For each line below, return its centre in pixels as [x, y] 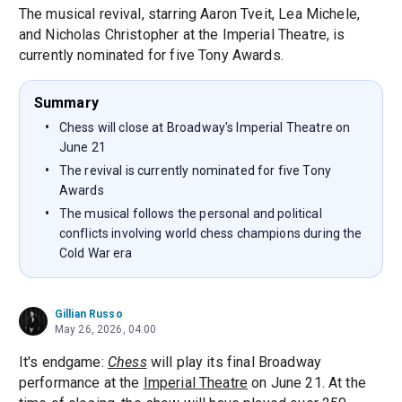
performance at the [81, 383]
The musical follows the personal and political [190, 214]
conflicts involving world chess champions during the [210, 234]
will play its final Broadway [234, 363]
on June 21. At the [307, 383]
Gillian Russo [88, 315]
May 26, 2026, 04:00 [105, 330]
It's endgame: [63, 363]
